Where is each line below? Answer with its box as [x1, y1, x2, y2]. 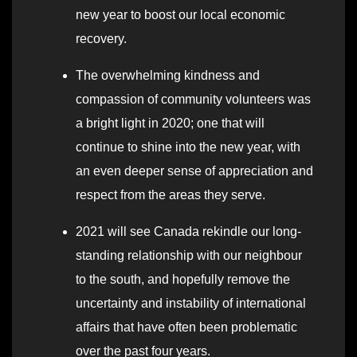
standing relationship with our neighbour [76, 249, 302, 263]
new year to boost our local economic [76, 8, 285, 22]
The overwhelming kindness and [76, 69, 260, 83]
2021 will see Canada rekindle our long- [76, 225, 301, 239]
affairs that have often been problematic [76, 320, 297, 335]
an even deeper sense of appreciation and [76, 164, 313, 178]
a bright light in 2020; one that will [76, 116, 265, 131]
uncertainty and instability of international [76, 296, 306, 311]
